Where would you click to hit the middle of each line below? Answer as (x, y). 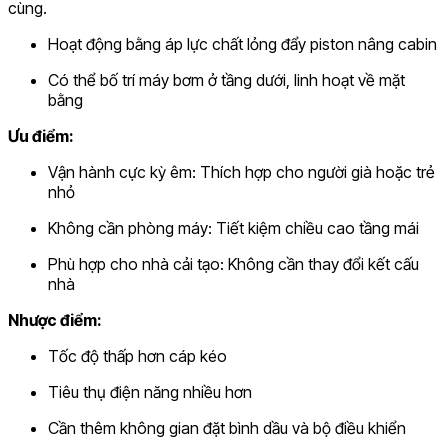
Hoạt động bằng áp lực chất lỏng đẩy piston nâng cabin (242, 43)
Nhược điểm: (55, 319)
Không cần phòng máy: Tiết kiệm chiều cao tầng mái (233, 227)
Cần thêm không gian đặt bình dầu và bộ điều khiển (227, 427)
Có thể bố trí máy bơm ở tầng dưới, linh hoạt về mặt (226, 79)
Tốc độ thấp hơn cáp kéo (137, 355)
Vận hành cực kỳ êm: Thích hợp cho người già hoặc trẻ (241, 171)
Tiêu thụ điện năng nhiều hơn (150, 391)
